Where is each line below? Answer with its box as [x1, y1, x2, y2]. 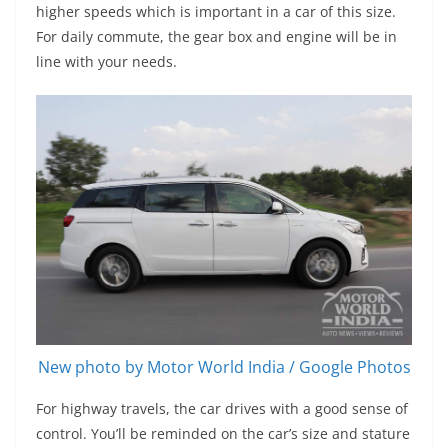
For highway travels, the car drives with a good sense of [36, 399, 408, 419]
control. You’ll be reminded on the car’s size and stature [36, 424, 410, 444]
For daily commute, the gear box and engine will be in [36, 26, 397, 46]
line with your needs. [36, 51, 177, 71]
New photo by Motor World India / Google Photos [37, 356, 411, 379]
